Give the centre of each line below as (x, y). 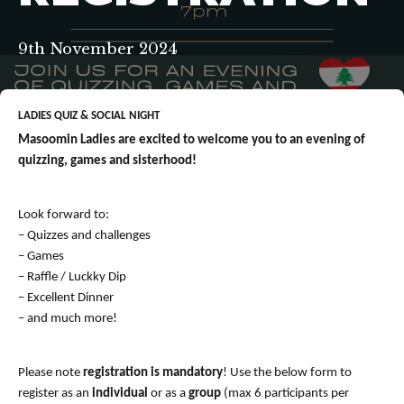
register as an (55, 393)
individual (120, 393)
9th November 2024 (98, 50)
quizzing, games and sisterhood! (107, 161)
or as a (168, 393)
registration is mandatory (153, 372)
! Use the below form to (287, 372)
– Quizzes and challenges (84, 235)
